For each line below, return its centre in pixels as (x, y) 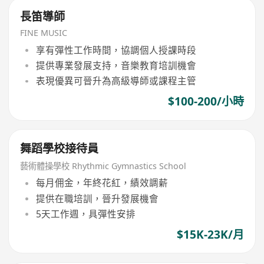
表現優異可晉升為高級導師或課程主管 (116, 81)
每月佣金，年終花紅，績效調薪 (102, 183)
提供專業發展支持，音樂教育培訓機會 (116, 65)
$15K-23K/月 (210, 235)
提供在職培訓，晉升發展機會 (97, 198)
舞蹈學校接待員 (60, 149)
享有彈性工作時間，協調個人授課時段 (116, 50)
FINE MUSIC (44, 33)
